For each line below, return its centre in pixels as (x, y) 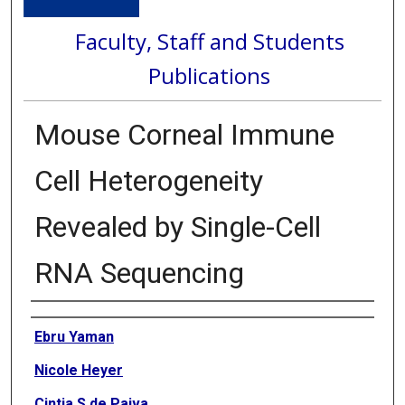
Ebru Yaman (74, 336)
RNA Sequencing (139, 273)
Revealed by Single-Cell (177, 226)
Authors (55, 316)
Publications (210, 75)
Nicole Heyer (78, 370)
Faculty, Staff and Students (209, 41)
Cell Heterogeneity (148, 180)
